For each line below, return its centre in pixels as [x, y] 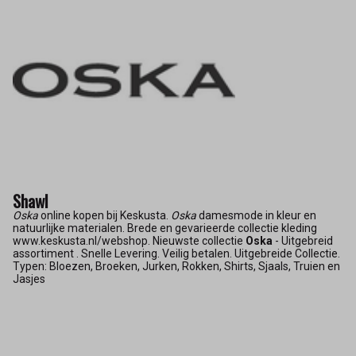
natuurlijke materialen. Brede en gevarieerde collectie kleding [165, 228]
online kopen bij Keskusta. [104, 216]
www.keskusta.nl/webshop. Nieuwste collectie [129, 241]
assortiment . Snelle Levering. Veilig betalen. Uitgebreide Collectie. [176, 254]
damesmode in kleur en [256, 216]
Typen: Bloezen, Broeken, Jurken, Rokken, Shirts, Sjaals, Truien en [176, 267]
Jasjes [29, 279]
